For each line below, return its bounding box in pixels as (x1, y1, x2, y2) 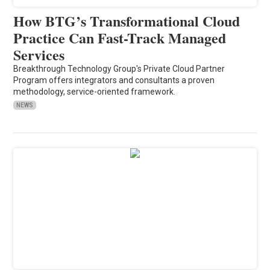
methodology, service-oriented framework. (13, 86, 176, 96)
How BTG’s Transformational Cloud (13, 10, 240, 31)
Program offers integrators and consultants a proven (13, 75, 215, 85)
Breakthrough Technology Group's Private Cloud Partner (13, 63, 225, 74)
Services (13, 43, 65, 65)
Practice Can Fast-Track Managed (13, 27, 227, 48)
